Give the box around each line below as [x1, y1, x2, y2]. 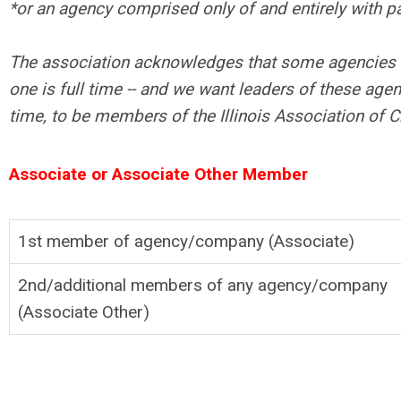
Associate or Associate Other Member [9, 163, 308, 184]
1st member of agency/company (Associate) [18, 230, 354, 252]
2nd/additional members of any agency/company [18, 274, 388, 295]
